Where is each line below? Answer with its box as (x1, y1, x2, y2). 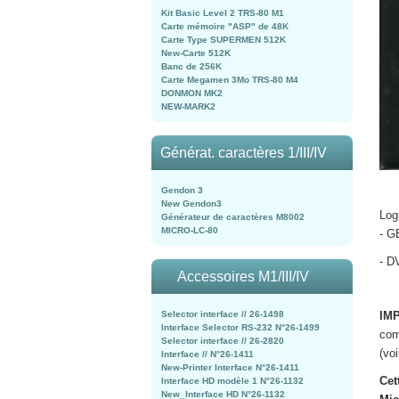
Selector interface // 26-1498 (161, 309, 284, 319)
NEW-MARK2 (161, 102, 216, 111)
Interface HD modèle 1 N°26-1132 (161, 376, 304, 386)
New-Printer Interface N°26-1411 (161, 362, 299, 372)
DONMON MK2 (161, 88, 223, 98)
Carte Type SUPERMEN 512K (161, 35, 286, 45)
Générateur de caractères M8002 (161, 212, 305, 222)
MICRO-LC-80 (161, 225, 218, 235)
